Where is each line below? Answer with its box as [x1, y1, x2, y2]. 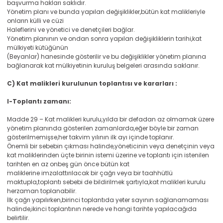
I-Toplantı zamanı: [7, 97, 71, 106]
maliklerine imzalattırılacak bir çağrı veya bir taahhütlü [7, 169, 173, 177]
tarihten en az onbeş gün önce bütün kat [7, 160, 129, 168]
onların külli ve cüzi [7, 16, 64, 25]
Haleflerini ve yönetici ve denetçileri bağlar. [7, 25, 135, 34]
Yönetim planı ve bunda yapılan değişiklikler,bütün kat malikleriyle [7, 7, 205, 16]
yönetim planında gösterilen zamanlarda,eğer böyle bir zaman [7, 124, 199, 132]
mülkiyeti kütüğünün [7, 43, 68, 52]
